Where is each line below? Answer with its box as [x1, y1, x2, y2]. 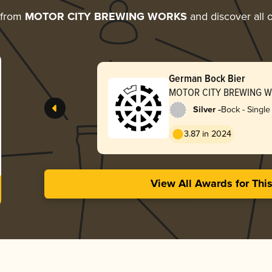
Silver [192, 104, 216, 115]
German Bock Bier [168, 70, 245, 86]
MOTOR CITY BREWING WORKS [25, 10, 187, 24]
